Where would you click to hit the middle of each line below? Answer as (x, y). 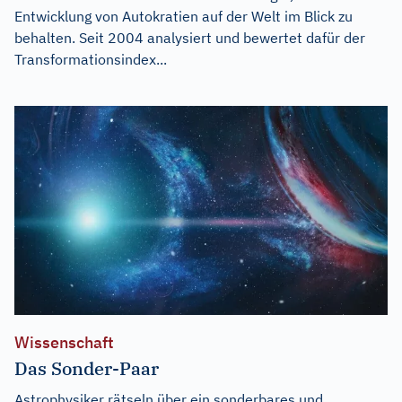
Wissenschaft (64, 343)
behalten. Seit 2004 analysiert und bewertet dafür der (190, 37)
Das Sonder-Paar (87, 369)
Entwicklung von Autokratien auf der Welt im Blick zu (184, 16)
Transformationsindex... (91, 59)
